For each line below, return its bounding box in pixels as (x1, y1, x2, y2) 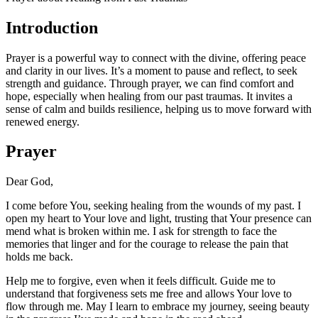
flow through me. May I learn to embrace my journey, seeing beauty (6, 300, 309, 313)
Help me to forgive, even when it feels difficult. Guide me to (6, 275, 275, 287)
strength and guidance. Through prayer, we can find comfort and (6, 77, 294, 89)
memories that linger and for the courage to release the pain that (6, 238, 288, 251)
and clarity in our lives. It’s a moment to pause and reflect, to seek (6, 64, 297, 77)
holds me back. (6, 251, 73, 263)
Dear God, (6, 175, 53, 188)
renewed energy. (6, 115, 79, 128)
